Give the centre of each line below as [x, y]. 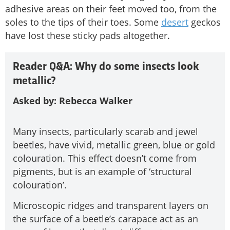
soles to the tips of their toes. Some [83, 22]
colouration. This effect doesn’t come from [105, 158]
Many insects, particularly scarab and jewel [106, 131]
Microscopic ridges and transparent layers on [111, 206]
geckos [205, 22]
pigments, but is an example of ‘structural [102, 171]
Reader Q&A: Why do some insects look [106, 67]
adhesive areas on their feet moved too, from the [111, 8]
